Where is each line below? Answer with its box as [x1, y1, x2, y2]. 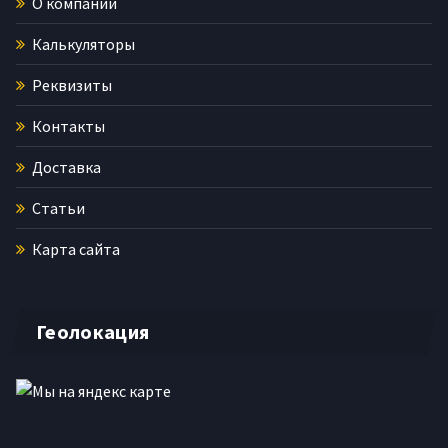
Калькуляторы [29, 33, 135, 54]
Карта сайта [29, 238, 120, 259]
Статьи [29, 197, 85, 218]
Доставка [29, 156, 101, 177]
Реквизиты [29, 74, 112, 95]
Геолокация [36, 318, 150, 344]
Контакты [29, 115, 105, 136]
